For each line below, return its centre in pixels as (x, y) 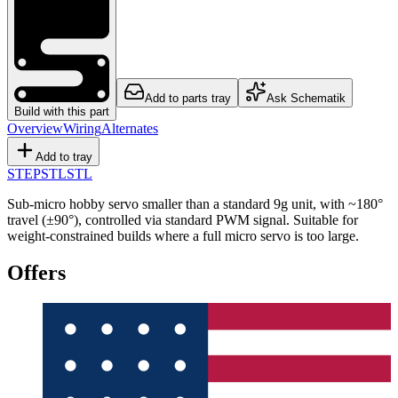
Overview (35, 128)
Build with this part (62, 111)
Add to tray (64, 156)
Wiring (82, 128)
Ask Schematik (306, 98)
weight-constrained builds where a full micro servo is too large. (183, 235)
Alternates (130, 128)
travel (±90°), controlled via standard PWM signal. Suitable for (183, 219)
